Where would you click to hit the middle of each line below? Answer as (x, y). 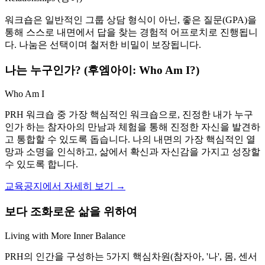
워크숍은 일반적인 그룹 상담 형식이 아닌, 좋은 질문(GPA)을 (131, 20)
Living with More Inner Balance (65, 235)
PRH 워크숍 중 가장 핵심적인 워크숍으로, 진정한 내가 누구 (129, 115)
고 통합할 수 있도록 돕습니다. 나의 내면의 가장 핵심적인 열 (130, 140)
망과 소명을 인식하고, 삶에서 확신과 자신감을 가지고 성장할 (132, 152)
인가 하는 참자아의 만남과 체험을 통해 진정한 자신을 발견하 (132, 127)
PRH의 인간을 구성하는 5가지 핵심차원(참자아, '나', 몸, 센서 (131, 256)
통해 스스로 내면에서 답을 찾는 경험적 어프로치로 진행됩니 (131, 32)
